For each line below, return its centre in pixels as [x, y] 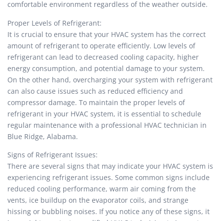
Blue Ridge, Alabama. [43, 136]
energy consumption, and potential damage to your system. [106, 68]
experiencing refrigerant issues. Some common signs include [109, 178]
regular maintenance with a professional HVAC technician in [107, 125]
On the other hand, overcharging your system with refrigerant [110, 79]
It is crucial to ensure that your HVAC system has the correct [107, 34]
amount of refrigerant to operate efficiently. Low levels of [101, 45]
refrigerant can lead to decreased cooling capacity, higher [103, 57]
